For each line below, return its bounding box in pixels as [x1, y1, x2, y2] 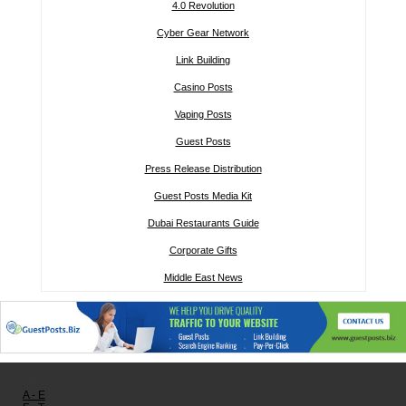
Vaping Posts [174, 109, 232, 121]
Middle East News [163, 272, 243, 284]
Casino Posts [173, 82, 233, 93]
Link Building [176, 54, 230, 66]
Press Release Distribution [144, 163, 262, 175]
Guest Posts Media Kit [154, 190, 252, 202]
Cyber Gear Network [157, 27, 249, 39]
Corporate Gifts [169, 245, 237, 256]
